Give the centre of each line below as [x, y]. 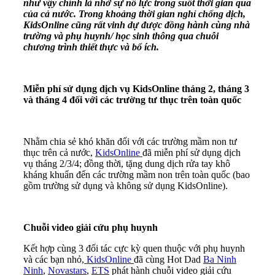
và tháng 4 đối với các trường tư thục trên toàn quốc [132, 99]
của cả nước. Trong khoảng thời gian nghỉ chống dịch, [134, 14]
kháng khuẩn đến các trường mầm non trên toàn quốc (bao [137, 174]
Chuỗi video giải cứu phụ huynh [91, 227]
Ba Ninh [220, 259]
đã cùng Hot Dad [168, 259]
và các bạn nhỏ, [54, 259]
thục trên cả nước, [59, 152]
